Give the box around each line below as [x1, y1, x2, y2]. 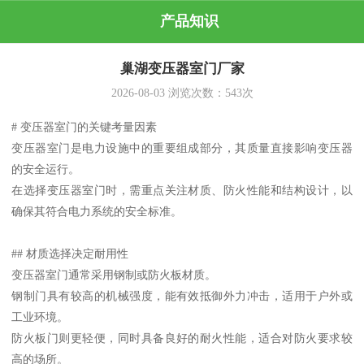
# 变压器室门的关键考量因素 [11, 120, 158, 134]
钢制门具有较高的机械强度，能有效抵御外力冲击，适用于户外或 [11, 289, 353, 303]
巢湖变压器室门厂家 [119, 61, 245, 77]
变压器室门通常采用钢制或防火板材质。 [11, 268, 217, 282]
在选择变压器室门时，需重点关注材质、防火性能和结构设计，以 [11, 184, 353, 197]
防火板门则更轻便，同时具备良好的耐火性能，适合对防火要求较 [11, 331, 353, 345]
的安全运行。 [11, 162, 80, 176]
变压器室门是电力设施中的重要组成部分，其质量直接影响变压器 [11, 141, 353, 155]
